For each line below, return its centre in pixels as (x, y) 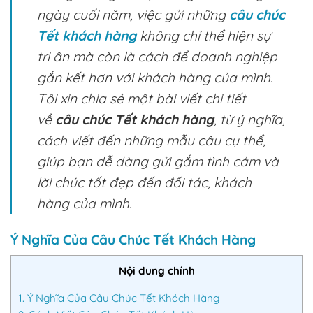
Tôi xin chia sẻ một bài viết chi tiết (141, 99)
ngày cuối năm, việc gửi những (133, 15)
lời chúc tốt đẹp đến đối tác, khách (144, 182)
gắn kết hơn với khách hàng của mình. (155, 78)
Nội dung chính (156, 270)
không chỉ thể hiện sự (203, 36)
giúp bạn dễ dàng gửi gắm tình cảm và (158, 161)
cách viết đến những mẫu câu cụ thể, (151, 140)
